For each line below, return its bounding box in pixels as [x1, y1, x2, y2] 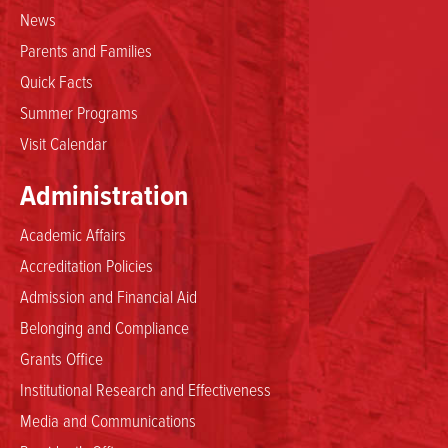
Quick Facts [20, 68, 93, 93]
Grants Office [20, 345, 103, 370]
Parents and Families [20, 37, 152, 62]
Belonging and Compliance [20, 314, 189, 339]
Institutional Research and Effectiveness [20, 376, 271, 401]
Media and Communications [20, 407, 196, 432]
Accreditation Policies [20, 252, 153, 277]
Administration [20, 173, 188, 216]
